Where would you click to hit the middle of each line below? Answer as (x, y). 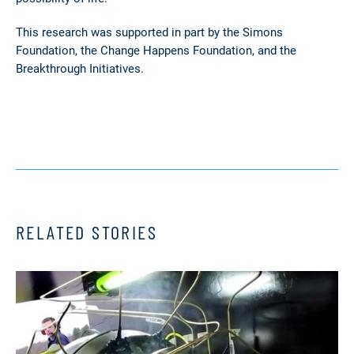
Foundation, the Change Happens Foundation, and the (156, 50)
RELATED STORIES (87, 232)
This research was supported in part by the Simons (149, 32)
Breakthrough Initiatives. (80, 68)
